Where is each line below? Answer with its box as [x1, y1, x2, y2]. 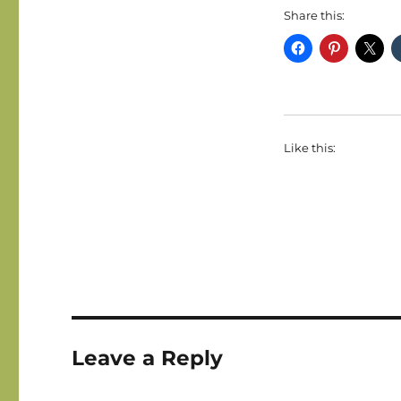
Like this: [283, 141, 336, 155]
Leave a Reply [72, 346, 224, 371]
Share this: [283, 8, 345, 22]
